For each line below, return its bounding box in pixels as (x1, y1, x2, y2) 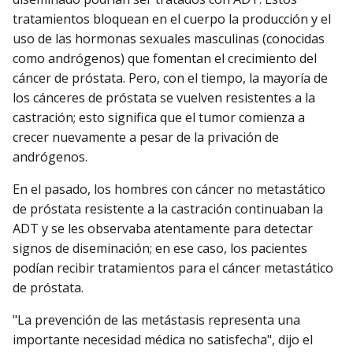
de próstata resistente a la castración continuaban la (13, 199, 323, 217)
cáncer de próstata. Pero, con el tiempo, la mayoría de (13, 69, 328, 87)
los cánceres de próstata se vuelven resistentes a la (13, 88, 315, 106)
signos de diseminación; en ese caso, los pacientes (13, 239, 307, 257)
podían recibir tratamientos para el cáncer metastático (13, 258, 333, 277)
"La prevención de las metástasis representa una (13, 311, 300, 329)
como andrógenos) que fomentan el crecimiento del (13, 49, 317, 67)
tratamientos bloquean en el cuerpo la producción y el (13, 9, 331, 28)
